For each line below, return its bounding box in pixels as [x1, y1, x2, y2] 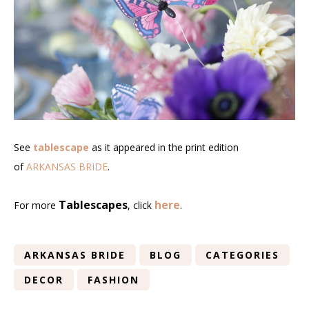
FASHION [88, 272, 139, 286]
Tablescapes [59, 197, 128, 212]
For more [14, 198, 59, 212]
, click [128, 198, 154, 212]
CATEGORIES [206, 248, 279, 261]
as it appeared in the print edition [89, 140, 239, 154]
